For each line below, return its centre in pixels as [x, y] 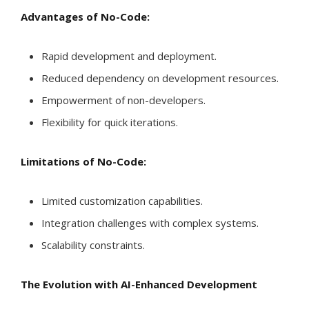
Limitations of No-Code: [83, 162]
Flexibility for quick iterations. [110, 122]
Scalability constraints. [93, 245]
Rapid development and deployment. [129, 56]
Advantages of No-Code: [85, 17]
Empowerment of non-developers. [123, 100]
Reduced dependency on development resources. [160, 78]
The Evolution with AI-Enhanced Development [139, 285]
